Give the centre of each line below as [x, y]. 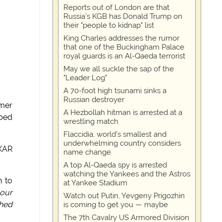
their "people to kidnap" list [109, 25]
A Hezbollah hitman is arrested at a [123, 112]
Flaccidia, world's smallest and [115, 134]
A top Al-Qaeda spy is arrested [115, 165]
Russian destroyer [94, 100]
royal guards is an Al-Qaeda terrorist [125, 56]
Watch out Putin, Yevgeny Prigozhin [124, 196]
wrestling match [91, 121]
